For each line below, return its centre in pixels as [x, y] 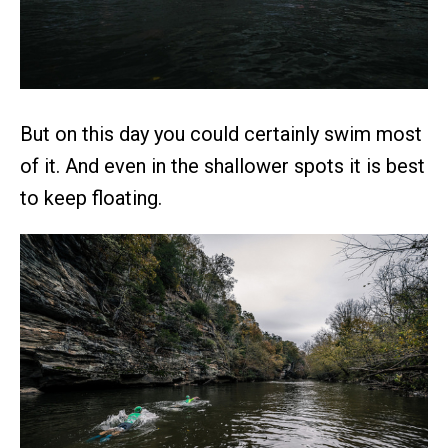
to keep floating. [91, 198]
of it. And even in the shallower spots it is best [222, 166]
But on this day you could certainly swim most [221, 134]
